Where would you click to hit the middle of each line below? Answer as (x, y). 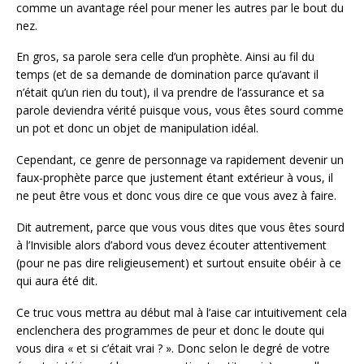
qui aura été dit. (57, 280)
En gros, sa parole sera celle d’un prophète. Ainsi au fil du (165, 57)
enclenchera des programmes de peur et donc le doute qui (170, 330)
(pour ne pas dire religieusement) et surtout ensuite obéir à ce (179, 262)
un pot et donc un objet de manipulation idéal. (137, 128)
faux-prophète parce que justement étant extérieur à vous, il (175, 178)
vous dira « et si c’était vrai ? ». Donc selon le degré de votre (173, 348)
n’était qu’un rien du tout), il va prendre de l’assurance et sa (170, 93)
